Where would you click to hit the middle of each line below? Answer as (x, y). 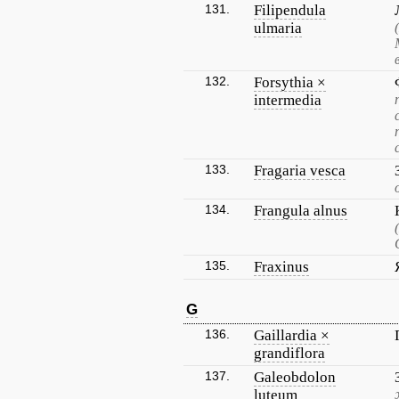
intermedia (288, 100)
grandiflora (289, 353)
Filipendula (290, 10)
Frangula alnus (301, 211)
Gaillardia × (292, 335)
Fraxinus (281, 267)
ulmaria (278, 28)
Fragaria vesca (300, 171)
